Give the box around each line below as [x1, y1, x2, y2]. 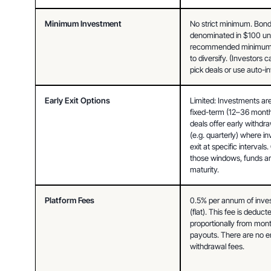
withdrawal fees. [190, 241, 245, 251]
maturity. [190, 164, 220, 174]
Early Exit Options [45, 95, 111, 105]
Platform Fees [45, 195, 95, 205]
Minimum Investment [45, 18, 122, 28]
